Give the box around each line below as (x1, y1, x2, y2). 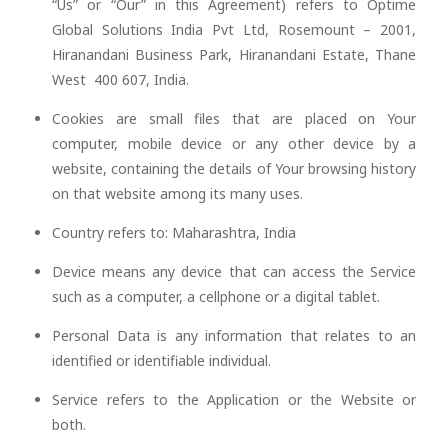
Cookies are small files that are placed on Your (52, 109, 416, 128)
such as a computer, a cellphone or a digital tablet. (52, 287, 380, 306)
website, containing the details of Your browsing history (52, 159, 416, 178)
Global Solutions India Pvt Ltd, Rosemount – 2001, (52, 20, 416, 39)
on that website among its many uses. (52, 184, 303, 203)
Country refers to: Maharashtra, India (52, 223, 296, 242)
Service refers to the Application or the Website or (52, 390, 416, 409)
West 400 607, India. (52, 70, 189, 89)
